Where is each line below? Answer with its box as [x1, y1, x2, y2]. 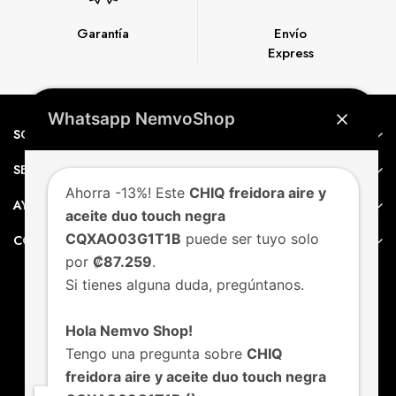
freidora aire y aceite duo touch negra [65, 368, 326, 385]
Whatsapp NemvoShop [48, 109, 235, 129]
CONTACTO [13, 232, 85, 249]
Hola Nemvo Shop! [65, 322, 193, 339]
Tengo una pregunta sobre [65, 345, 247, 362]
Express [267, 43, 314, 63]
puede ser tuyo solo [181, 230, 319, 247]
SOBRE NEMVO [13, 126, 104, 143]
